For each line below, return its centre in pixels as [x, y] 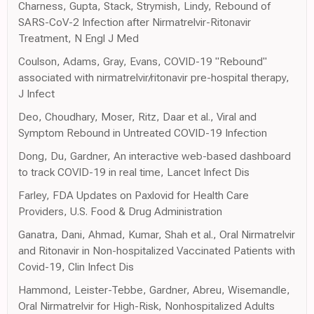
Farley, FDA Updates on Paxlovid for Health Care [134, 195]
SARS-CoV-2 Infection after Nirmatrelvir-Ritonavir [135, 22]
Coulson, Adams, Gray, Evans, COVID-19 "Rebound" [143, 61]
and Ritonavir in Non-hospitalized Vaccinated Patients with [157, 250]
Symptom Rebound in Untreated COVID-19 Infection [143, 132]
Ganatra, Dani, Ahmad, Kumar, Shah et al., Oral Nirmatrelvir [157, 234]
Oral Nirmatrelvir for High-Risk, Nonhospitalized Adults [146, 306]
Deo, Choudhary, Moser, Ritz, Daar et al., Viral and [137, 116]
